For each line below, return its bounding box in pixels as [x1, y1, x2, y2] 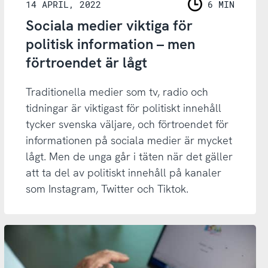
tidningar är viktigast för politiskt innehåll [25, 101, 221, 115]
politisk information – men [25, 35, 195, 54]
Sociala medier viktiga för [25, 16, 193, 35]
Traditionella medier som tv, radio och [25, 85, 208, 99]
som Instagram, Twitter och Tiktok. [25, 182, 188, 196]
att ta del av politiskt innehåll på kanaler [25, 166, 221, 180]
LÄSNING [189, 5, 227, 17]
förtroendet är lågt [25, 53, 147, 72]
